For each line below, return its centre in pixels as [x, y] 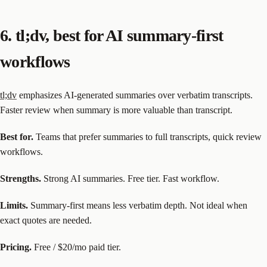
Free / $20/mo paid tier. [76, 247]
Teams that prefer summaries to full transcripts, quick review [148, 137]
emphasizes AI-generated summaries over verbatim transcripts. [135, 95]
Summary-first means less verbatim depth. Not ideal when [138, 206]
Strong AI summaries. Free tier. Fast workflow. [130, 179]
